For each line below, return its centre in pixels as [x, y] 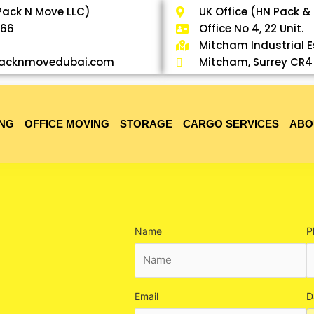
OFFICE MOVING [67, 124]
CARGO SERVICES [231, 124]
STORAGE [146, 124]
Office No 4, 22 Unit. [252, 28]
